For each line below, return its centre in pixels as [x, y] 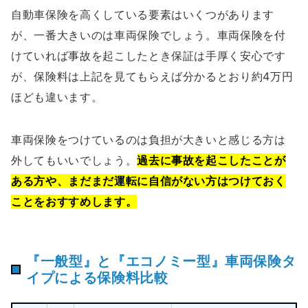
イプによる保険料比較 [97, 278]
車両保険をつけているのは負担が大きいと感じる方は [148, 140]
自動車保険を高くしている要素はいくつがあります [143, 15]
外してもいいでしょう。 [74, 161]
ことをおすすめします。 [74, 202]
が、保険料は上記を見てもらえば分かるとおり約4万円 [152, 77]
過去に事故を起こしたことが [211, 161]
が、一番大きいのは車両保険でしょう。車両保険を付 [148, 35]
